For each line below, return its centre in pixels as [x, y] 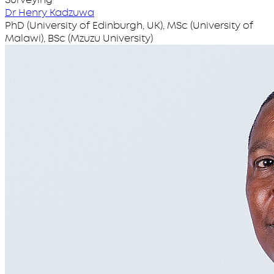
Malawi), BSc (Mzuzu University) [79, 38]
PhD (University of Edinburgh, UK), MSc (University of [129, 25]
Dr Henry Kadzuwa [50, 13]
